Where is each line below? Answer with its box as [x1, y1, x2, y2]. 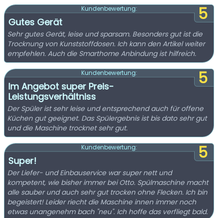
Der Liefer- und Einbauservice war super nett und [7, 168, 172, 178]
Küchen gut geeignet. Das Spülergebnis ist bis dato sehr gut [7, 113, 207, 123]
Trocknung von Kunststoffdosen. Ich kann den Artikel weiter [7, 39, 205, 49]
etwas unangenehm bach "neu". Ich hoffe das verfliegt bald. [7, 207, 208, 217]
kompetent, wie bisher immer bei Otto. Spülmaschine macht [7, 178, 208, 187]
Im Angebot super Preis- [8, 80, 114, 92]
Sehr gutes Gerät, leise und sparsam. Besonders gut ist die [7, 29, 202, 39]
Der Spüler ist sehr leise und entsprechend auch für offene [7, 104, 203, 113]
